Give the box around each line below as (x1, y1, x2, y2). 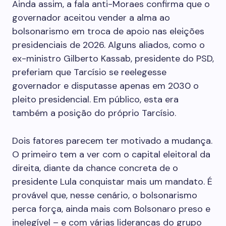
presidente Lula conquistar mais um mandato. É (12, 176, 212, 188)
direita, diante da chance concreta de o (12, 162, 178, 174)
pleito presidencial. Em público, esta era (12, 93, 179, 105)
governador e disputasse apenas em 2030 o (12, 80, 199, 92)
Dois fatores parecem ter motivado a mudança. (12, 135, 212, 147)
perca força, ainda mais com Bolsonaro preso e (12, 203, 210, 215)
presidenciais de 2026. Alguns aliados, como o (12, 39, 205, 51)
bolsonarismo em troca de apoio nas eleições (12, 25, 204, 37)
